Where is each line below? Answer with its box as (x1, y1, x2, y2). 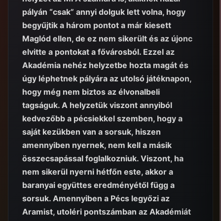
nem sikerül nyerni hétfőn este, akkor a (22, 166, 173, 177)
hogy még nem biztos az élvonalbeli (22, 86, 160, 97)
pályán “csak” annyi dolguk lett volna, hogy (22, 6, 185, 17)
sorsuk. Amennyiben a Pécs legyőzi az (22, 193, 170, 203)
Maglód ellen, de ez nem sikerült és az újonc (22, 33, 192, 43)
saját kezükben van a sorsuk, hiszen (22, 126, 161, 137)
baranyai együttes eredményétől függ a (22, 180, 175, 190)
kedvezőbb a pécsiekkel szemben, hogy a (22, 113, 183, 123)
